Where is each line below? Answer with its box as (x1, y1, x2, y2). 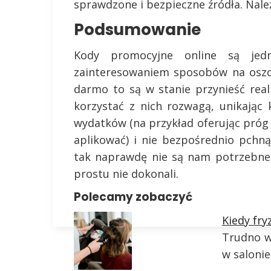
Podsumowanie (74, 19, 201, 41)
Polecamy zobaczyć (74, 189, 192, 204)
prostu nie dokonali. (74, 166, 178, 181)
